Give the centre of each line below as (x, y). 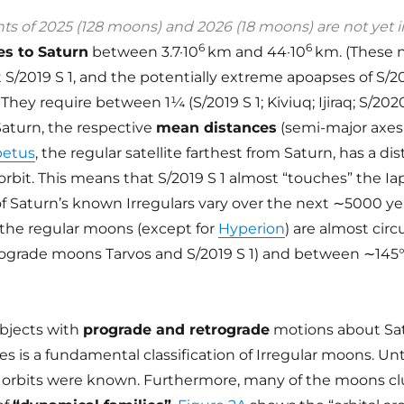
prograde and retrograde (177, 329)
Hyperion (252, 228)
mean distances (217, 127)
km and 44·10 (257, 51)
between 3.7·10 (144, 51)
